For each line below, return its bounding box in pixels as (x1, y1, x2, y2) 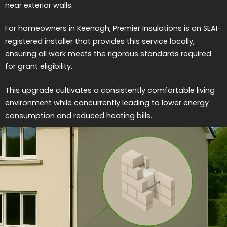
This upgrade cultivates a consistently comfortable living (5, 85, 215, 95)
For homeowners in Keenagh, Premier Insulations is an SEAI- (5, 23, 221, 34)
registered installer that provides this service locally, (5, 36, 195, 47)
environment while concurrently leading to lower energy (5, 97, 209, 108)
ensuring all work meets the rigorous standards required (5, 49, 211, 59)
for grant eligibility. (5, 61, 72, 72)
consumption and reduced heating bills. (5, 110, 152, 121)
